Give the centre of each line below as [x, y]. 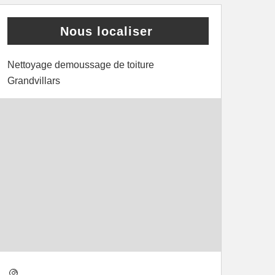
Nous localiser [107, 31]
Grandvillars [34, 81]
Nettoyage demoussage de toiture [81, 65]
